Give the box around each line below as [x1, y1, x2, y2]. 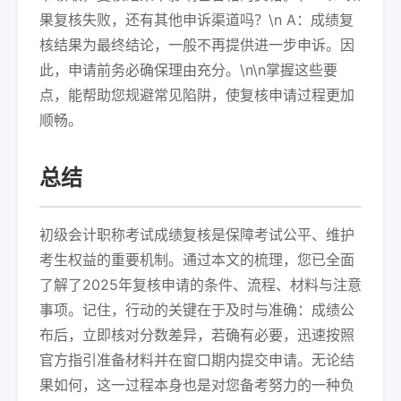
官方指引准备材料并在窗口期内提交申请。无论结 [39, 351, 354, 369]
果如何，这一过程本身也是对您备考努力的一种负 [39, 376, 354, 394]
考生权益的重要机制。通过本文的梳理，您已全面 [39, 251, 354, 269]
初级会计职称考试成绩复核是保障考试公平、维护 [39, 226, 354, 243]
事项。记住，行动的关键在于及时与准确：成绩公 [39, 301, 354, 319]
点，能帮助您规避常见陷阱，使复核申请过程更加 [39, 86, 354, 104]
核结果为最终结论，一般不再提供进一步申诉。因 [39, 36, 354, 54]
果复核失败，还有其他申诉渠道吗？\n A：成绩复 [39, 11, 354, 29]
